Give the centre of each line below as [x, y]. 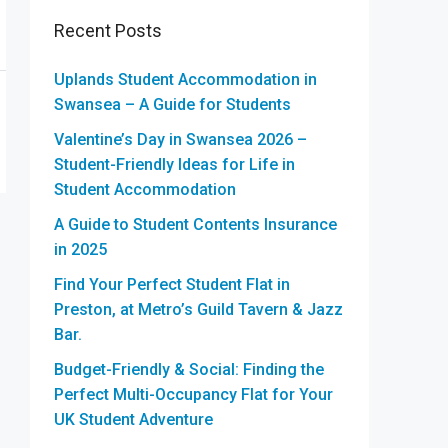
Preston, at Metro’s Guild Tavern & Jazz [198, 309]
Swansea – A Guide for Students [172, 104]
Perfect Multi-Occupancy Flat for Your [193, 394]
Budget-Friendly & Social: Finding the [189, 369]
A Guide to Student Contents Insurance [195, 224]
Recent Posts [108, 30]
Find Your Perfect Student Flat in [172, 284]
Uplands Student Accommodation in [185, 79]
